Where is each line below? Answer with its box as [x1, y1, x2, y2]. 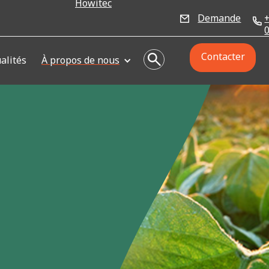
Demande [198, 11, 241, 25]
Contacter [201, 50, 245, 63]
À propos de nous [41, 53, 119, 67]
